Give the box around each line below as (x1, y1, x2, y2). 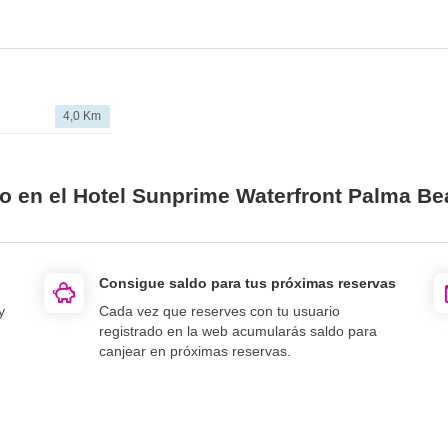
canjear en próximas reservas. (99, 342, 291, 359)
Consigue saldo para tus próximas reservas (99, 274, 396, 291)
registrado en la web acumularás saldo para (99, 322, 377, 339)
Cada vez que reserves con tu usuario (99, 302, 340, 319)
